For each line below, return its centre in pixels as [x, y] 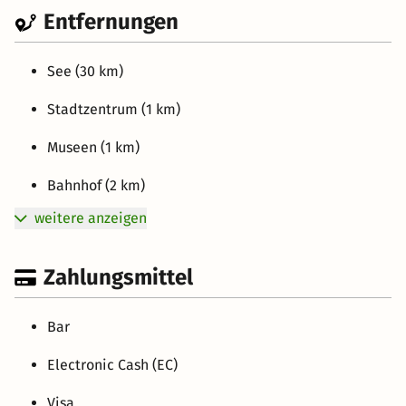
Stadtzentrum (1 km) [114, 109]
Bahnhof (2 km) [96, 185]
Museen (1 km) [93, 147]
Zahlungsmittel [118, 277]
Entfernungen [111, 21]
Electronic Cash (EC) [112, 364]
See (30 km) [85, 71]
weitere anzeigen [91, 217]
